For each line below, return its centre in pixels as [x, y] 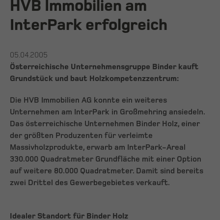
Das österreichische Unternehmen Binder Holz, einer [105, 124]
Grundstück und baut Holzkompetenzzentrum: [94, 79]
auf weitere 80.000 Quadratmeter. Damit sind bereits [107, 171]
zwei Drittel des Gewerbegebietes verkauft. [90, 183]
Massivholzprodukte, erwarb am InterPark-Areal [98, 148]
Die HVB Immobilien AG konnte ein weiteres [88, 101]
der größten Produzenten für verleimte [81, 136]
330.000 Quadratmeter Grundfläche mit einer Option [106, 160]
